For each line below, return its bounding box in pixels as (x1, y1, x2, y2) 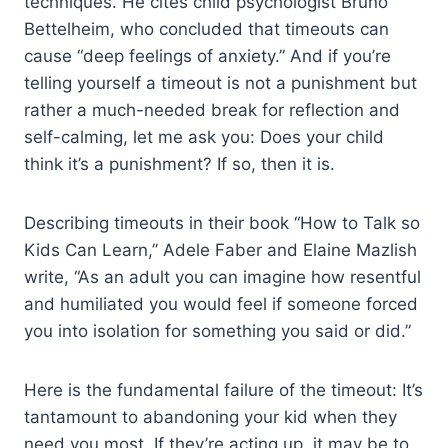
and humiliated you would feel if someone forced (24, 293, 418, 314)
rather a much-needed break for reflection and (24, 99, 400, 120)
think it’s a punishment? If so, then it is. (24, 153, 335, 174)
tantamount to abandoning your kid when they (24, 406, 397, 427)
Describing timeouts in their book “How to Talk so (24, 212, 420, 233)
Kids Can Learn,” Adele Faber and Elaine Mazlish (24, 239, 417, 260)
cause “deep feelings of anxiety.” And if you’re (24, 45, 391, 66)
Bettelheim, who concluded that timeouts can (24, 18, 389, 39)
